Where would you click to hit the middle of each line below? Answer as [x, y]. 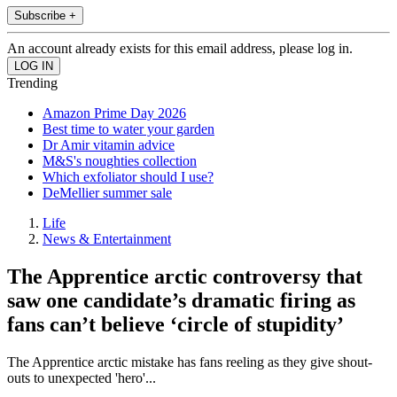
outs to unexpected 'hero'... [82, 378]
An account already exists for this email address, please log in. [180, 49]
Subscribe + [45, 16]
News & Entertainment [107, 239]
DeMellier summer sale [107, 193]
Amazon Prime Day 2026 [114, 113]
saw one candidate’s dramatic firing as [181, 301]
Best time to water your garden [128, 129]
